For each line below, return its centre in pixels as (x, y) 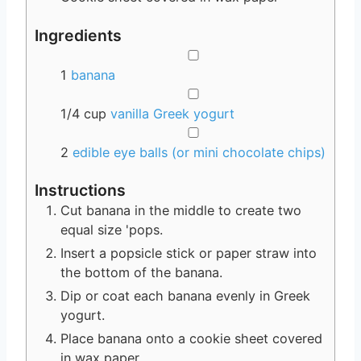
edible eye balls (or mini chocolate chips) (199, 152)
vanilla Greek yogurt (172, 113)
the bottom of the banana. (141, 272)
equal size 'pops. (112, 229)
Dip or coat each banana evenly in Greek (185, 295)
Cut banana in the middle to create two (181, 210)
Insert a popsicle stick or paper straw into (189, 253)
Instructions (80, 190)
